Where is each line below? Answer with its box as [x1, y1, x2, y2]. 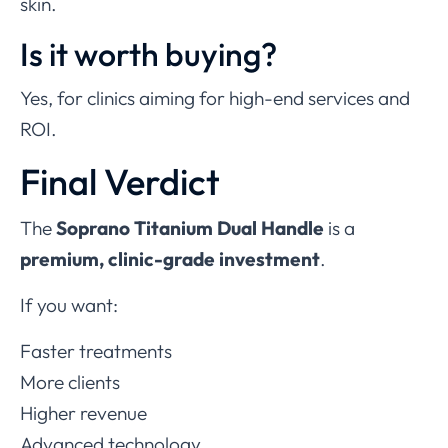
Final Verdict [20, 158, 220, 204]
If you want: [20, 292, 118, 317]
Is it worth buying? [20, 33, 277, 74]
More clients [20, 369, 120, 394]
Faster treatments [20, 338, 172, 363]
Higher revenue [20, 400, 147, 425]
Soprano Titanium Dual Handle [56, 215, 324, 240]
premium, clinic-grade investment [20, 246, 320, 271]
